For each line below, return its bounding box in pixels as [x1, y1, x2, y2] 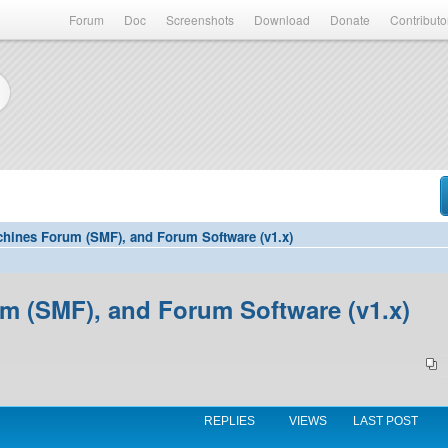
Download [254, 11, 310, 28]
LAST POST [353, 414, 419, 428]
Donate [330, 11, 370, 28]
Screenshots [166, 11, 234, 28]
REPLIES [204, 414, 256, 428]
